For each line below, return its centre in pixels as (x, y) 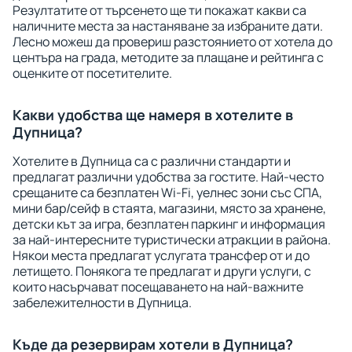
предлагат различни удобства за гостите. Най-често (168, 177)
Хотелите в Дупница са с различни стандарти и (152, 161)
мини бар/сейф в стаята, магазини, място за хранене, (169, 208)
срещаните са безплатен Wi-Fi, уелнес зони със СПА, (167, 192)
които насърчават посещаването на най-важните (158, 287)
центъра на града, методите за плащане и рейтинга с (168, 57)
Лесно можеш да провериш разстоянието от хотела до (172, 42)
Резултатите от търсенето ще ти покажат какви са (159, 10)
